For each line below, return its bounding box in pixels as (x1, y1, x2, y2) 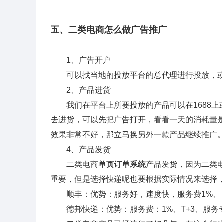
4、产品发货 (51, 145, 111, 154)
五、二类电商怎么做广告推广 (51, 25, 166, 35)
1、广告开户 (51, 56, 111, 64)
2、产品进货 (51, 86, 111, 94)
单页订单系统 (98, 160, 146, 168)
